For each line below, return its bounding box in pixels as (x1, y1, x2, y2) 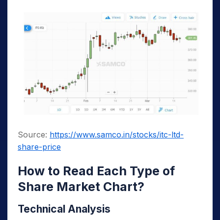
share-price (18, 141, 61, 152)
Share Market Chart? (18, 179, 144, 194)
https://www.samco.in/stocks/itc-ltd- (50, 129, 184, 139)
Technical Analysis (18, 202, 110, 215)
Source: (18, 129, 50, 139)
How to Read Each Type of (18, 163, 175, 178)
